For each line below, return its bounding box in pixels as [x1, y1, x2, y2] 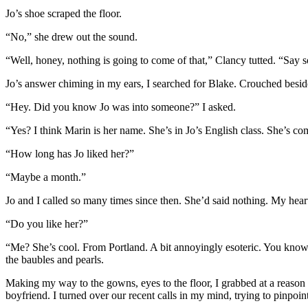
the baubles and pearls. [5, 254, 104, 266]
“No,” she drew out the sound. [5, 31, 137, 43]
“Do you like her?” [5, 218, 88, 230]
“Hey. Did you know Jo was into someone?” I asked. [5, 101, 236, 113]
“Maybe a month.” [5, 171, 86, 184]
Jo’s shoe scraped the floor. [5, 8, 122, 20]
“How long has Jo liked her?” [5, 148, 134, 160]
